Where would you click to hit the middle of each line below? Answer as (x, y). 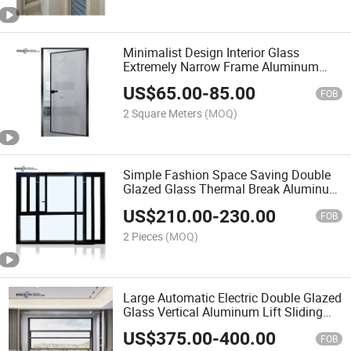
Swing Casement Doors (188, 81)
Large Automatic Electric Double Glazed (233, 297)
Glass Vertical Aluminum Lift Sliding (223, 311)
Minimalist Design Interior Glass (212, 53)
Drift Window (159, 203)
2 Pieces (143, 236)
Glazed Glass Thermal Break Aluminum (232, 189)
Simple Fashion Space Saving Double (227, 175)
